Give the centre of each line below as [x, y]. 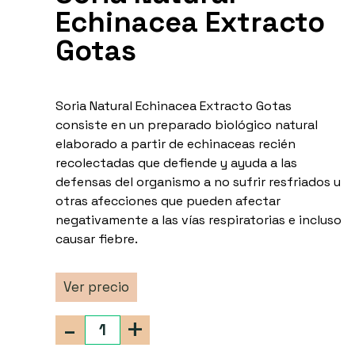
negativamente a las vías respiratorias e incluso [198, 220]
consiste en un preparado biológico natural [186, 125]
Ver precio [96, 287]
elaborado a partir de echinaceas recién [175, 144]
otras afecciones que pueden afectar [168, 201]
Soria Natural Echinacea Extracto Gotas [173, 106]
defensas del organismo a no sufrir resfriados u [198, 182]
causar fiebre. [96, 239]
